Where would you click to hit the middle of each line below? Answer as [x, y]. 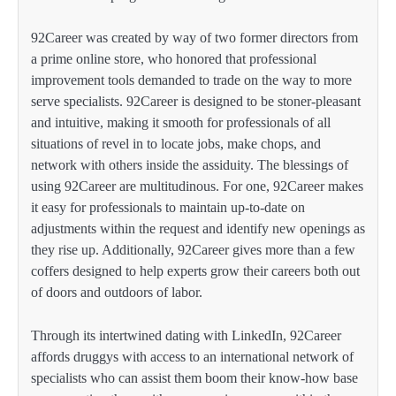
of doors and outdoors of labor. [118, 293]
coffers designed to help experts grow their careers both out [195, 271]
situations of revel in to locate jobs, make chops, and [176, 144]
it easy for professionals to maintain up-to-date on [168, 208]
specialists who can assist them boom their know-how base [194, 377]
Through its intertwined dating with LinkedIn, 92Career [186, 335]
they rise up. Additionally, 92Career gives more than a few [193, 250]
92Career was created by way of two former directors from [194, 38]
